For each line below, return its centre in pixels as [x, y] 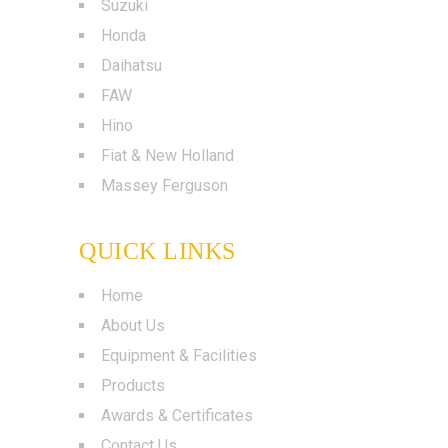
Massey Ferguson [164, 185]
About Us [133, 325]
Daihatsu [131, 65]
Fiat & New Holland [167, 155]
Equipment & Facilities [179, 355]
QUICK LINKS [157, 251]
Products [133, 385]
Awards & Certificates [177, 415]
